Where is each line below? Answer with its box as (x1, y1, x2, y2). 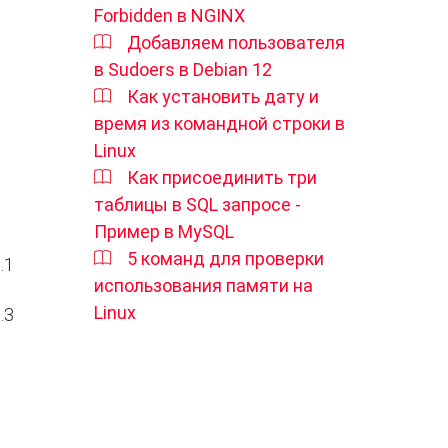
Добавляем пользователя (127, 31, 345, 53)
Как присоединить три (127, 166, 317, 188)
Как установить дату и (127, 85, 319, 107)
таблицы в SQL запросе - (94, 193, 301, 215)
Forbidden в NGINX (94, 4, 245, 26)
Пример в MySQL (94, 220, 234, 242)
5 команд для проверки (127, 247, 324, 269)
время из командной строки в (94, 112, 345, 134)
